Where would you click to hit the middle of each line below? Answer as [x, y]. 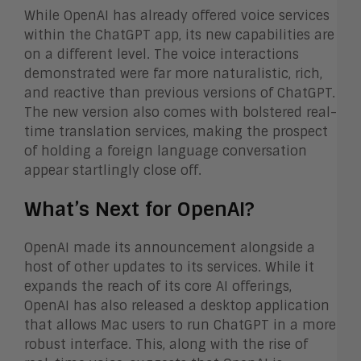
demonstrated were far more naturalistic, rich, [173, 73]
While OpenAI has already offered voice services [177, 15]
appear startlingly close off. [115, 170]
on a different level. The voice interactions [162, 54]
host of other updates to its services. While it [169, 267]
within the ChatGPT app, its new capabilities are [179, 35]
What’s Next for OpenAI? [139, 209]
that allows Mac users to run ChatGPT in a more [180, 325]
